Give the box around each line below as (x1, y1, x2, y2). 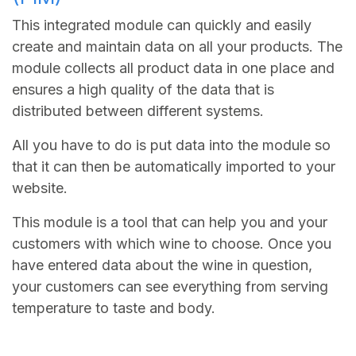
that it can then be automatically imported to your (12, 157, 335, 175)
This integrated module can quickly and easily (12, 16, 311, 33)
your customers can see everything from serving (12, 277, 328, 295)
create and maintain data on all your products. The (12, 37, 342, 55)
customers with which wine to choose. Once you (12, 234, 331, 252)
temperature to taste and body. (12, 299, 215, 316)
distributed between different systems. (12, 102, 268, 119)
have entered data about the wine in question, (12, 256, 312, 273)
